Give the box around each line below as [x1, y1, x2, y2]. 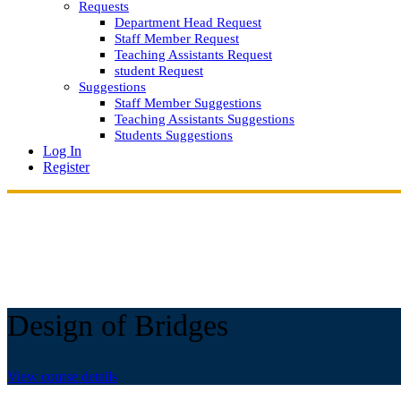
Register [43, 159, 90, 175]
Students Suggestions [115, 128, 233, 142]
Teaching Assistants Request [115, 47, 272, 62]
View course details [7, 369, 117, 385]
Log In [43, 143, 81, 158]
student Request [115, 64, 203, 78]
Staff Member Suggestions [115, 96, 261, 110]
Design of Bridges [7, 309, 228, 343]
